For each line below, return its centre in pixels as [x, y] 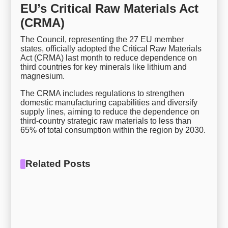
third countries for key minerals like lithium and [104, 67]
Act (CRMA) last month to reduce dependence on [109, 58]
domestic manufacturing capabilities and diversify [109, 103]
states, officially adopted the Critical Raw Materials [111, 49]
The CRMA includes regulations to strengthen [103, 94]
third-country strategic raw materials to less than [106, 121]
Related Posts [58, 164]
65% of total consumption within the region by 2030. [113, 130]
